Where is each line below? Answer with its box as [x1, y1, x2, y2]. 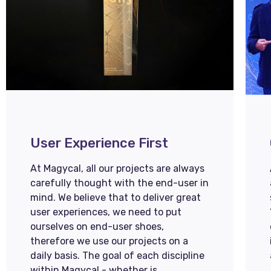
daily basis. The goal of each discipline [30, 250, 204, 261]
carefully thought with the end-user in [30, 177, 209, 189]
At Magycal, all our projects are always [30, 163, 204, 174]
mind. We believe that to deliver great [30, 192, 201, 203]
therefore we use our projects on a [30, 235, 188, 247]
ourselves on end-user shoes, [30, 221, 164, 232]
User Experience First [30, 135, 168, 151]
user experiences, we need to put [30, 206, 181, 218]
